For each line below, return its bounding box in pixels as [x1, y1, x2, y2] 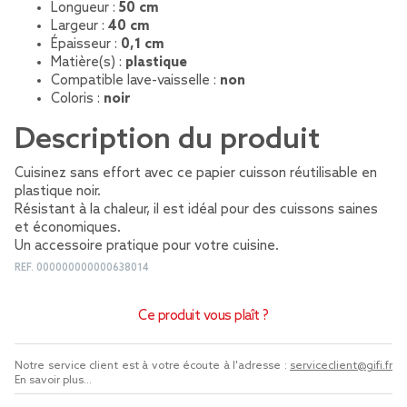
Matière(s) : [51, 55, 125, 71]
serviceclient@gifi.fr [290, 360, 392, 372]
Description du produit [15, 123, 320, 157]
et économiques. [15, 220, 121, 236]
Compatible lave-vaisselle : [51, 73, 220, 89]
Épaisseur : [51, 36, 121, 53]
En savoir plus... [15, 374, 92, 387]
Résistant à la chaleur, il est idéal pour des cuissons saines [15, 202, 378, 218]
